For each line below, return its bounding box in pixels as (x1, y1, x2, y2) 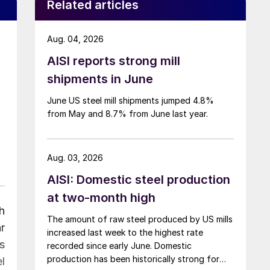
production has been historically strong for (47, 253, 219, 264)
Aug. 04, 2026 (47, 33, 104, 44)
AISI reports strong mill (47, 53, 180, 68)
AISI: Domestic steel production (47, 172, 230, 187)
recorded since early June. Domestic (47, 240, 192, 251)
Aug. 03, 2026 (47, 152, 103, 163)
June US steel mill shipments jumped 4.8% (47, 95, 214, 105)
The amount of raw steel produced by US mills (47, 213, 233, 224)
